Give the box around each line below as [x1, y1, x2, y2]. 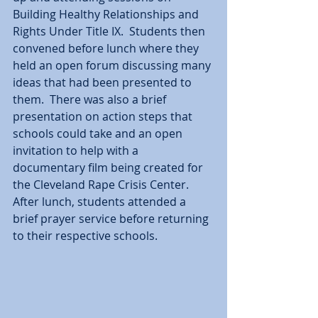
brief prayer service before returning [13, 211, 212, 226]
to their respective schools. [13, 228, 163, 243]
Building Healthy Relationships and [13, 6, 202, 22]
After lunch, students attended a [13, 194, 189, 209]
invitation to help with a [13, 143, 141, 158]
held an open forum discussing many [13, 57, 214, 73]
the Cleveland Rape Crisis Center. [13, 177, 194, 192]
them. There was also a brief [13, 92, 169, 107]
